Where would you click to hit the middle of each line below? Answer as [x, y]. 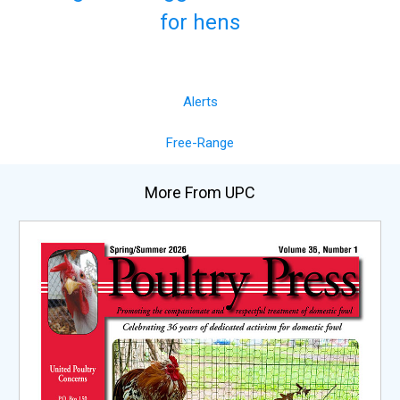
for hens [200, 23]
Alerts [200, 102]
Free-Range [200, 143]
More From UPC [200, 192]
